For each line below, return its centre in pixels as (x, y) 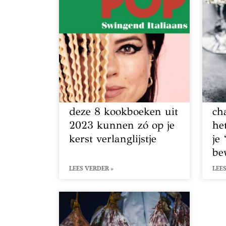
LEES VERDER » (91, 168)
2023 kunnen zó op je (122, 125)
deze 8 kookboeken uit (124, 111)
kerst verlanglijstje (113, 138)
